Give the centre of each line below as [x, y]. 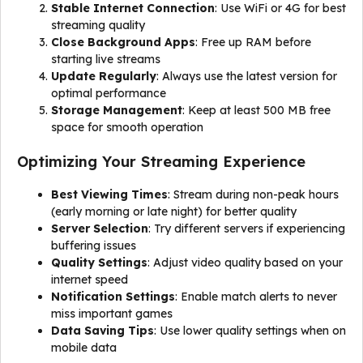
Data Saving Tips [102, 331]
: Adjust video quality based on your [245, 263]
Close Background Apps [123, 42]
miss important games [112, 314]
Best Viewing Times [109, 194]
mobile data [84, 348]
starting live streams [106, 59]
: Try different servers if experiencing [247, 228]
